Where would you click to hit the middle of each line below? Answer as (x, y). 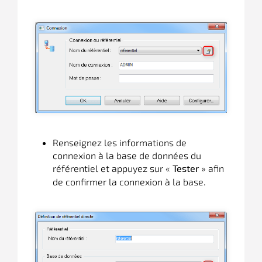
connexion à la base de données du (127, 155)
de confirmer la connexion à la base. (129, 182)
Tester (186, 169)
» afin (211, 168)
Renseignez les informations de (120, 142)
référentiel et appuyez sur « (113, 168)
